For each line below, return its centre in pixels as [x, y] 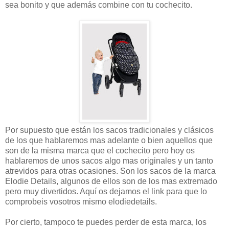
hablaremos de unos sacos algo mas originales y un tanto [109, 161]
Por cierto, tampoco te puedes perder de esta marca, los [106, 222]
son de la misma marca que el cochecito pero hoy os [100, 150]
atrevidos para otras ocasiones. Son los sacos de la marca [110, 171]
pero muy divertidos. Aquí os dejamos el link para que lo [106, 191]
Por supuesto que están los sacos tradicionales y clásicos [109, 130]
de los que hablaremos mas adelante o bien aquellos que [109, 140]
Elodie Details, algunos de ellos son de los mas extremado [111, 181]
